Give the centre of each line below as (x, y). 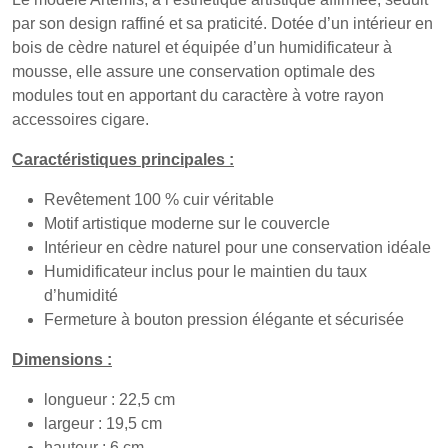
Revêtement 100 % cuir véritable (159, 199)
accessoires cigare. (80, 119)
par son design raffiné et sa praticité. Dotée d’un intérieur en (222, 23)
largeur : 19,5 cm (103, 423)
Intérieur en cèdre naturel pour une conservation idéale (237, 247)
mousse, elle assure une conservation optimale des (193, 71)
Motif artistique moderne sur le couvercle (187, 223)
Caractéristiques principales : (123, 159)
